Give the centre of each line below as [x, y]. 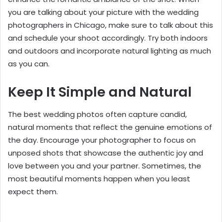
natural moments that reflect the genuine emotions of [110, 127]
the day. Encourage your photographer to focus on [102, 140]
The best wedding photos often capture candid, [97, 114]
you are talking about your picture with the [87, 12]
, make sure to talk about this [159, 25]
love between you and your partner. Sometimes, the [105, 166]
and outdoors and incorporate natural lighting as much [110, 51]
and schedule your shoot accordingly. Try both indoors [108, 38]
